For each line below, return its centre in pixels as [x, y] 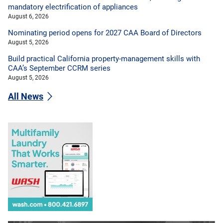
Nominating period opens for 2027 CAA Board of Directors [105, 33]
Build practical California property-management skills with [104, 58]
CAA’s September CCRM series [59, 68]
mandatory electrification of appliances [73, 7]
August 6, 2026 [28, 16]
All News [26, 97]
